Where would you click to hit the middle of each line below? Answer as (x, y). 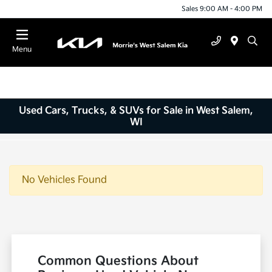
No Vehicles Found (64, 180)
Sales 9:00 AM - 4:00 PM (222, 8)
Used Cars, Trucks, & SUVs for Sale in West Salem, (136, 110)
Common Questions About (118, 261)
